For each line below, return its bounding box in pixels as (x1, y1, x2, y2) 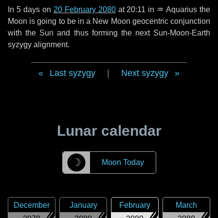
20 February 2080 (53, 5, 116, 14)
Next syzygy (121, 68, 168, 78)
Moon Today (101, 158, 144, 166)
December (14, 201, 50, 209)
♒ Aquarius (157, 5, 198, 14)
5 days (16, 5, 40, 14)
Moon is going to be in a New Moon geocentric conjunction (8, 17, 210, 25)
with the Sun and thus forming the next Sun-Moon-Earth (8, 29, 210, 37)
